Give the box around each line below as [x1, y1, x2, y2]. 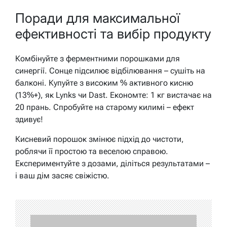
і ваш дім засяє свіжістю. [15, 170, 109, 180]
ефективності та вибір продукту [15, 26, 211, 42]
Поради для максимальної [15, 10, 180, 26]
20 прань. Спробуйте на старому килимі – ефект [15, 102, 194, 112]
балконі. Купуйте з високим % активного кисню [15, 78, 193, 88]
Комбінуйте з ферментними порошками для [15, 53, 180, 63]
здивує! [15, 114, 43, 124]
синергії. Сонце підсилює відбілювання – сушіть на [15, 65, 205, 75]
